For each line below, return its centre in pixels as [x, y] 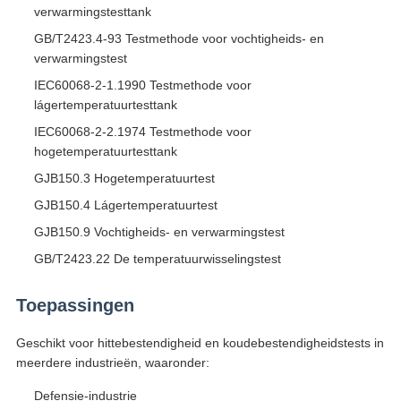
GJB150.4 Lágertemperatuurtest [125, 205]
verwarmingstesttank [92, 12]
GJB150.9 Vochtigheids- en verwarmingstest [159, 232]
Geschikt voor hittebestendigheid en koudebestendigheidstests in [200, 343]
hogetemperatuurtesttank [105, 152]
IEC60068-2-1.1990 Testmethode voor [142, 85]
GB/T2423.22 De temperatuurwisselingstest [157, 259]
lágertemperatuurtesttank [105, 105]
